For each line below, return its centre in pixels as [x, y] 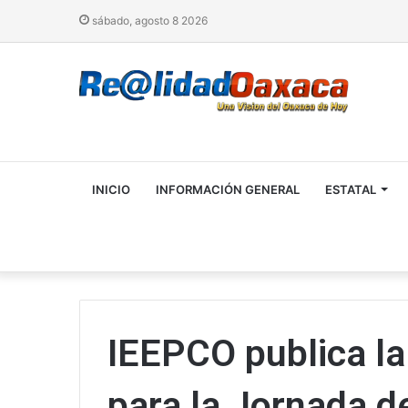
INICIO [111, 189]
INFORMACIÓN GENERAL [228, 189]
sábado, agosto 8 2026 [148, 20]
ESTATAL [351, 189]
